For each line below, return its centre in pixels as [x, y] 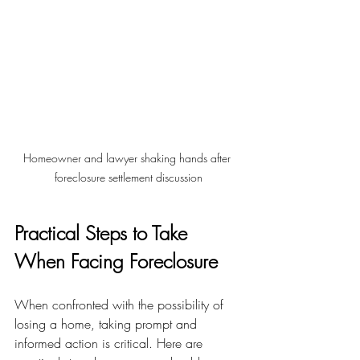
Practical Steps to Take [104, 233]
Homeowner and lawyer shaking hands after [129, 157]
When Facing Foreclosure [116, 261]
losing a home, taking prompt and [108, 323]
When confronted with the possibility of [121, 304]
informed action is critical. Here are [110, 343]
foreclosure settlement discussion [129, 177]
